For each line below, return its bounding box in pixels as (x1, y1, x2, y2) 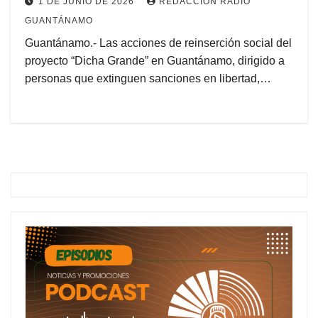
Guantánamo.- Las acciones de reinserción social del (25, 37, 292, 50)
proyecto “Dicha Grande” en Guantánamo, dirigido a (25, 55, 285, 67)
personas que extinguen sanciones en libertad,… (25, 72, 271, 85)
